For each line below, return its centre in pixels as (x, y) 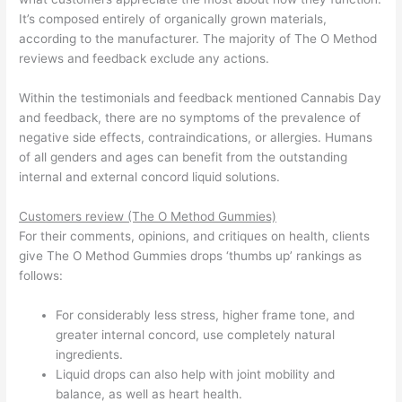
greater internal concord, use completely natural (196, 335)
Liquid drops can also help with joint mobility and (196, 375)
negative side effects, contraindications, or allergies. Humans (196, 138)
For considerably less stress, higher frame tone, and (205, 315)
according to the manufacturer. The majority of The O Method (198, 39)
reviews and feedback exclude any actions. (144, 59)
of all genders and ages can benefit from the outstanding (184, 157)
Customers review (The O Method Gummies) (148, 217)
